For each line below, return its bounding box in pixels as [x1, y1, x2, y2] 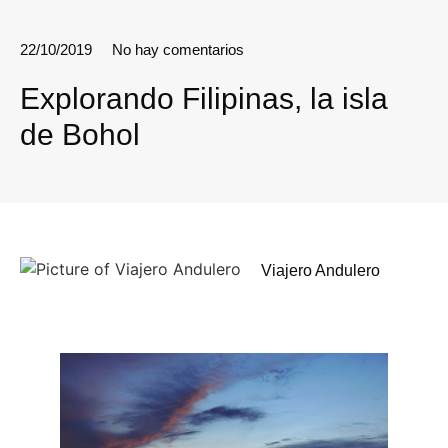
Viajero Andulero [261, 261, 380, 279]
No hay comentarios [112, 40, 244, 58]
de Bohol [20, 117, 140, 151]
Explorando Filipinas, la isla [20, 81, 388, 115]
